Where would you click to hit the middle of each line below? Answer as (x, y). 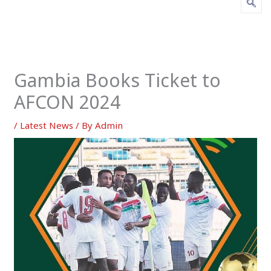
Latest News (47, 125)
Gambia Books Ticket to (118, 80)
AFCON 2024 (67, 102)
